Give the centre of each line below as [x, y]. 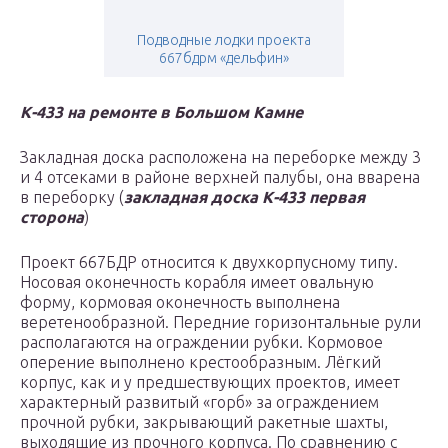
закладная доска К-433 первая [244, 197]
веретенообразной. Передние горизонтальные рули [220, 322]
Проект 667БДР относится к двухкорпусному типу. [209, 262]
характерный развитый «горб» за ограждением [199, 402]
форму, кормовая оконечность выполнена [180, 302]
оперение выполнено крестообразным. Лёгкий [200, 362]
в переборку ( [72, 197]
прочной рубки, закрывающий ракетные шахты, [204, 422]
